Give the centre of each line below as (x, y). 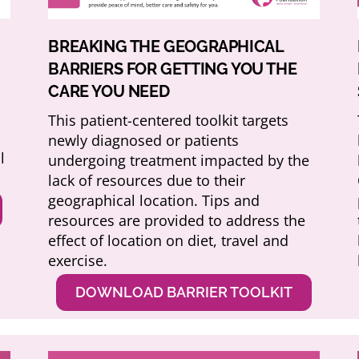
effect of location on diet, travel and (169, 241)
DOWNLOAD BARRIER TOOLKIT (184, 292)
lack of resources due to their (147, 181)
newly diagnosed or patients (144, 141)
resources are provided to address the (177, 221)
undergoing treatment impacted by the (179, 161)
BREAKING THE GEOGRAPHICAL (166, 47)
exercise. (78, 261)
